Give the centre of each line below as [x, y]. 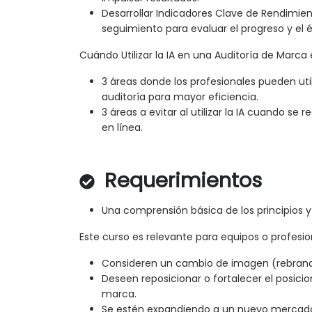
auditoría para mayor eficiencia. [180, 97]
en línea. [122, 128]
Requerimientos [180, 181]
